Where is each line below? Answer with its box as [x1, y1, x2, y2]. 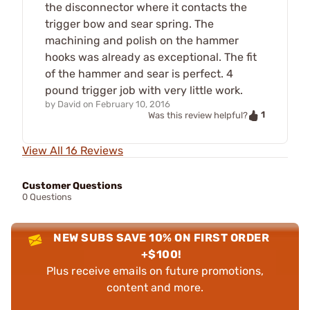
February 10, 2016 [95, 99, 170, 110]
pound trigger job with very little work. [45, 84, 243, 98]
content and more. [107, 281, 203, 295]
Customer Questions [22, 180, 122, 192]
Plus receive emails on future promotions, [46, 264, 264, 278]
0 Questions [22, 192, 72, 203]
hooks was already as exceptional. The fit [45, 51, 257, 64]
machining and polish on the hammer [45, 34, 239, 48]
